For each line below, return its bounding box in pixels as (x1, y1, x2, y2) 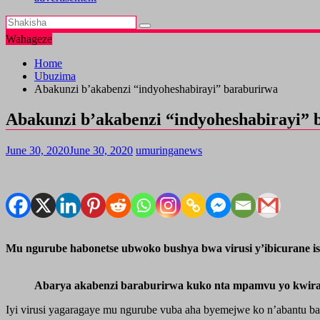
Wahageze (6, 33, 52, 45)
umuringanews (136, 144, 202, 156)
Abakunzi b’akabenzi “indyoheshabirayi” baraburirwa (34, 83, 278, 95)
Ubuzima (34, 70, 76, 82)
